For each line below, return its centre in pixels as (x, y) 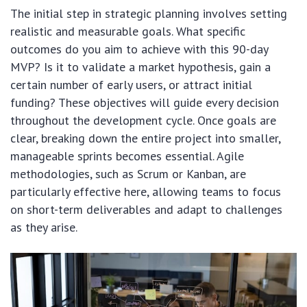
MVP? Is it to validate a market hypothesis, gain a (140, 67)
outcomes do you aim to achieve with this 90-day (139, 49)
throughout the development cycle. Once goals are (143, 121)
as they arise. (44, 228)
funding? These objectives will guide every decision (145, 103)
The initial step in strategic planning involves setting (149, 14)
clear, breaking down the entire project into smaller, (145, 138)
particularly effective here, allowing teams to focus (146, 192)
